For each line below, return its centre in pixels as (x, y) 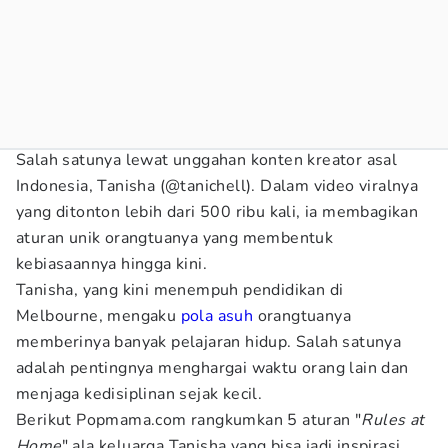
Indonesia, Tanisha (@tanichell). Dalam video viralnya (217, 186)
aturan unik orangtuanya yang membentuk (175, 238)
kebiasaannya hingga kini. (111, 264)
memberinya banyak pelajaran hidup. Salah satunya (209, 342)
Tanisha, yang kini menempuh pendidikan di (180, 290)
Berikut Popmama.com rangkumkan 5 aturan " (189, 420)
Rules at (393, 420)
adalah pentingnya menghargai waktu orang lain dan (212, 368)
